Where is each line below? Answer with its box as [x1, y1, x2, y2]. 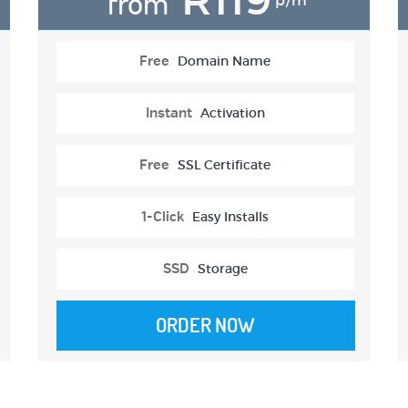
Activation [199, 105, 265, 122]
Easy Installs [192, 209, 270, 226]
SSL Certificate [178, 157, 271, 174]
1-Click [141, 209, 185, 227]
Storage [197, 260, 248, 278]
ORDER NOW [156, 312, 256, 339]
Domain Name [178, 53, 271, 70]
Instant [145, 105, 192, 123]
